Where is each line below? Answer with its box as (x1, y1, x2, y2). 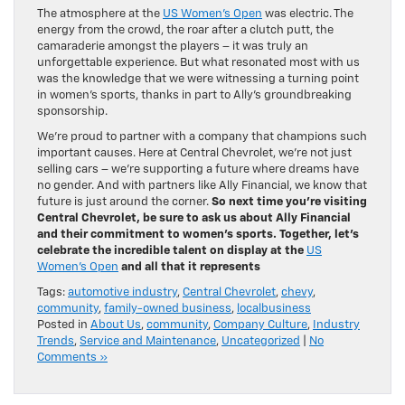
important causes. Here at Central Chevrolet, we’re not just (37, 146, 352, 159)
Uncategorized (221, 334, 300, 347)
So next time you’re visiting (212, 195, 367, 208)
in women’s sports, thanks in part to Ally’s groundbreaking (37, 89, 352, 101)
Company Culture (213, 318, 307, 331)
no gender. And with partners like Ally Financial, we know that (37, 179, 367, 192)
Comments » (37, 351, 108, 363)
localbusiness (237, 302, 311, 315)
